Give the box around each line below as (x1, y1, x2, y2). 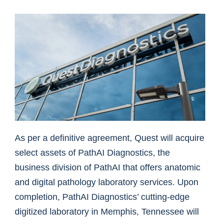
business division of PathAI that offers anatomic (15, 163, 200, 173)
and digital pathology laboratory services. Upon (15, 177, 198, 188)
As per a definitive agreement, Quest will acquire (15, 133, 204, 143)
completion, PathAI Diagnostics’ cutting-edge (15, 192, 190, 202)
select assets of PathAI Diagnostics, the (15, 148, 170, 158)
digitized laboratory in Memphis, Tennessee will (15, 207, 199, 217)
